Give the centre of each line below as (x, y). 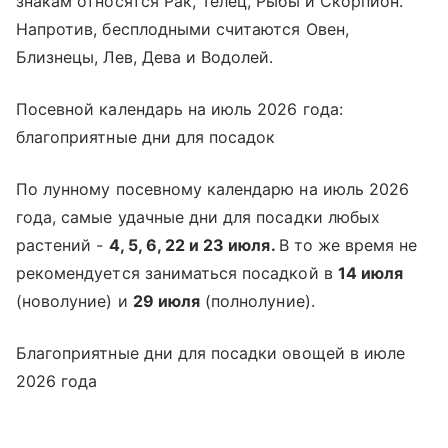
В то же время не (348, 244)
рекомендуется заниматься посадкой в (177, 272)
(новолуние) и (74, 300)
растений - (62, 244)
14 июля (370, 272)
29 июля (166, 300)
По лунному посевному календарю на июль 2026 (213, 188)
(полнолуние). (257, 300)
